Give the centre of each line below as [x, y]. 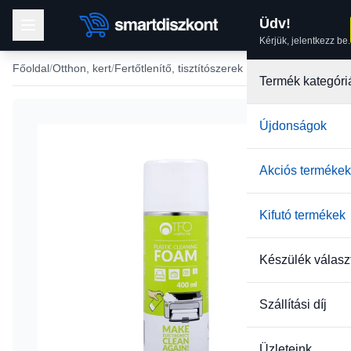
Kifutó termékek [302, 215]
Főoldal [31, 68]
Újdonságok [293, 126]
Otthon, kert [82, 68]
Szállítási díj [293, 304]
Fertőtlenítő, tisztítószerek [179, 68]
